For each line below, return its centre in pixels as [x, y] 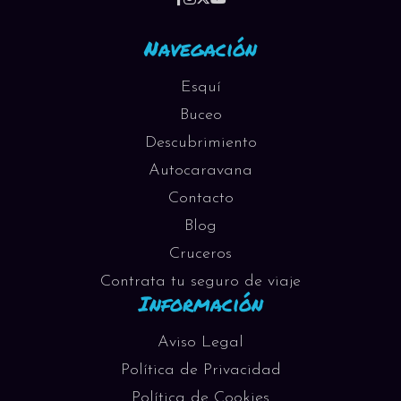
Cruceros [200, 254]
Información [200, 303]
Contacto [200, 198]
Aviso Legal [200, 342]
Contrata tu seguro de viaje [200, 282]
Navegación [200, 48]
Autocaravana [200, 171]
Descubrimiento [200, 143]
